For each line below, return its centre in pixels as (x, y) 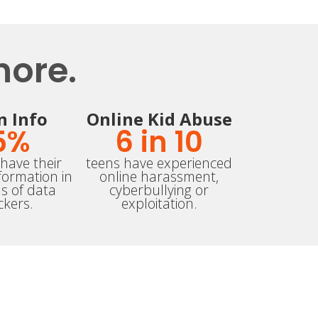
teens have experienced (159, 163)
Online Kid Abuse (159, 119)
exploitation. (159, 204)
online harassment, (159, 177)
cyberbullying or (159, 190)
